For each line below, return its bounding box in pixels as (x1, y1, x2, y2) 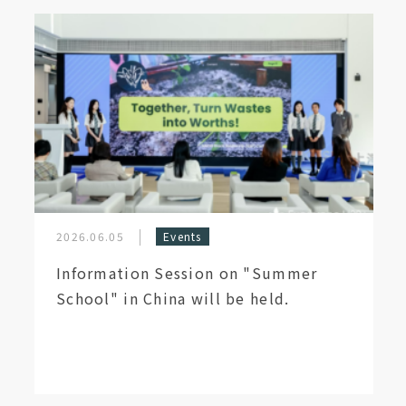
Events (163, 228, 202, 244)
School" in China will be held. (56, 287, 290, 309)
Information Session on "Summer (56, 262, 318, 284)
